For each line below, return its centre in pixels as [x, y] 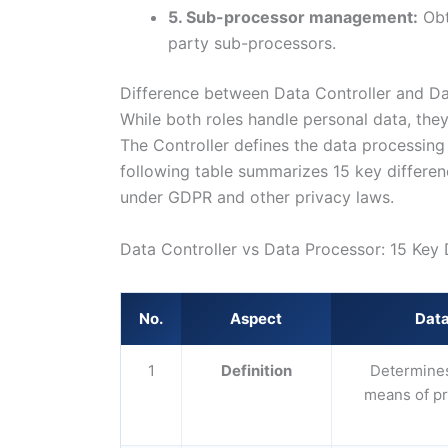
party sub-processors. [252, 43]
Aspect [256, 318]
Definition [256, 370]
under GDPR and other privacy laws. [257, 197]
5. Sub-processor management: [293, 17]
